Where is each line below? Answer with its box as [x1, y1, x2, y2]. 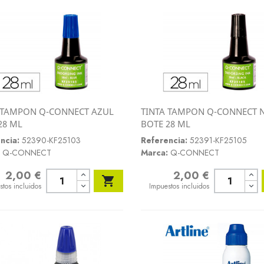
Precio [148, 170, 171, 181]
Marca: [140, 147, 168, 159]
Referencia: [140, 134, 187, 146]
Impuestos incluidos [149, 181, 210, 192]
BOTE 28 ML [140, 118, 190, 130]
